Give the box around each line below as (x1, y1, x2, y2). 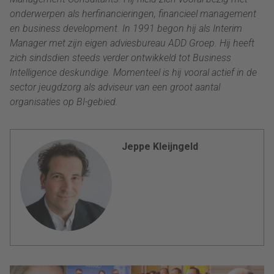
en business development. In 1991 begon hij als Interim (10, 23, 242, 35)
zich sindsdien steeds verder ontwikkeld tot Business (10, 52, 231, 64)
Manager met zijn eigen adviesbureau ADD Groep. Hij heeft (10, 37, 254, 50)
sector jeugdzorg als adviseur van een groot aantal (10, 81, 220, 94)
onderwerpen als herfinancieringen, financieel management (10, 8, 256, 20)
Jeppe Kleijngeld (122, 141, 198, 153)
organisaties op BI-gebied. (10, 96, 128, 108)
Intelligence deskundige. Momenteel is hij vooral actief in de (10, 67, 257, 79)
